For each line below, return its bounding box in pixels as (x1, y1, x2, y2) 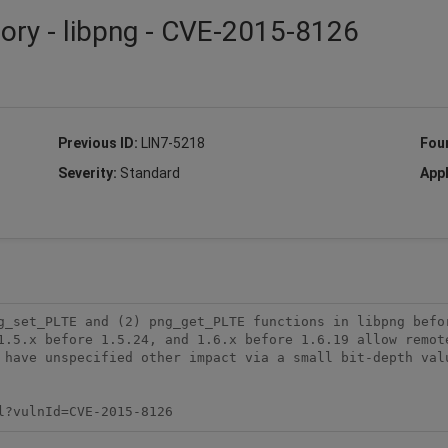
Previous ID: (57, 134, 141, 151)
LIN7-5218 (140, 134, 205, 151)
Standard (119, 164, 180, 181)
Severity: (57, 164, 120, 181)
